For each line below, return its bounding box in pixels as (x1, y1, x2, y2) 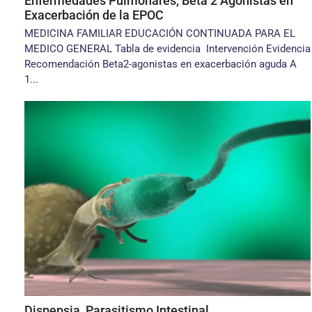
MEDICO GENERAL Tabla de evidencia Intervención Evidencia (24, 42, 311, 55)
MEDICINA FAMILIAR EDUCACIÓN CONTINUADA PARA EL (24, 27, 295, 40)
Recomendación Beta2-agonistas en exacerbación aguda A (24, 58, 297, 70)
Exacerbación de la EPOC (24, 8, 164, 22)
